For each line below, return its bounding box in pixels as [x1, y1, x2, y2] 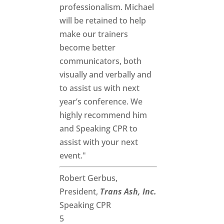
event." [59, 150, 86, 161]
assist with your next [59, 136, 138, 148]
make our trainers [59, 28, 128, 40]
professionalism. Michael [59, 1, 154, 13]
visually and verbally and [59, 69, 152, 80]
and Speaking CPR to [59, 123, 138, 134]
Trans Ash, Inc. [100, 186, 157, 197]
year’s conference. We [59, 96, 143, 107]
